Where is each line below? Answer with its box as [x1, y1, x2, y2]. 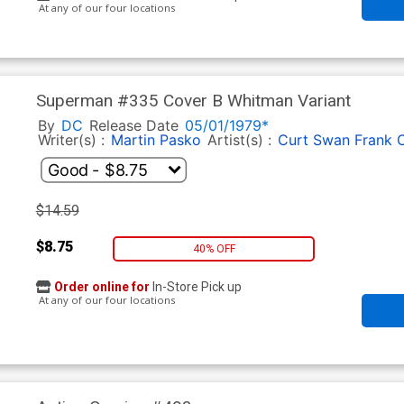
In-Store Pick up [149, 280, 242, 295]
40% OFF [192, 242, 235, 255]
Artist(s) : [207, 131, 276, 150]
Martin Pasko [110, 131, 201, 150]
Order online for [53, 280, 150, 295]
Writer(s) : [37, 131, 109, 150]
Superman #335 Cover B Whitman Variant [35, 90, 351, 112]
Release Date [88, 116, 179, 135]
